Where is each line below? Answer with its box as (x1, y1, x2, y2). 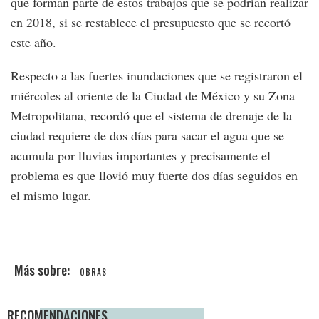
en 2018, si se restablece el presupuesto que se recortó (11, 14, 291, 31)
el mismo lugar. (11, 187, 91, 204)
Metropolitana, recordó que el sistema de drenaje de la (11, 107, 292, 125)
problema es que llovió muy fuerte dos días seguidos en (11, 167, 298, 184)
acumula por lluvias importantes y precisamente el (11, 147, 271, 164)
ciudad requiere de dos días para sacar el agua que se (11, 127, 284, 145)
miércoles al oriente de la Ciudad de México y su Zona (11, 87, 295, 105)
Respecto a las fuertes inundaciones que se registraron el (11, 67, 303, 85)
